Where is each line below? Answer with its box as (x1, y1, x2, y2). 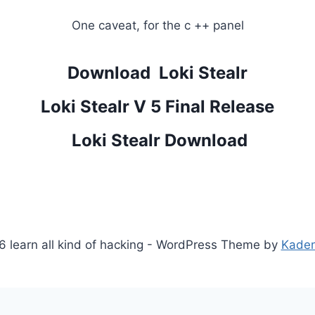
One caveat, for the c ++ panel (71, 18, 244, 33)
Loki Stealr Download (67, 130, 247, 151)
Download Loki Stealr (67, 63, 247, 84)
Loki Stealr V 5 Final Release (41, 96, 274, 117)
